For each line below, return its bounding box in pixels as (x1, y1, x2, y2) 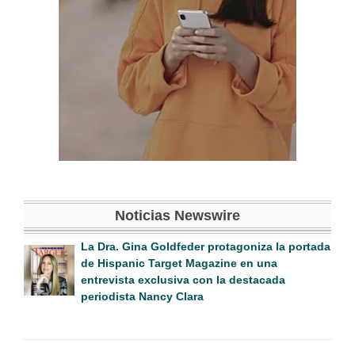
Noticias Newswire (115, 207, 240, 223)
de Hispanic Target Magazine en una (81, 256, 277, 269)
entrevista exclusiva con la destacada (81, 273, 285, 286)
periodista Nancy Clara (81, 289, 204, 303)
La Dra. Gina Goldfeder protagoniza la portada (81, 239, 330, 253)
